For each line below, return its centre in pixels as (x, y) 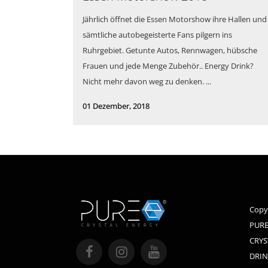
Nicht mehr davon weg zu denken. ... (147, 82)
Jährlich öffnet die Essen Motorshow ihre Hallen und (175, 19)
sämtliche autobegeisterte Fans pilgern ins (157, 35)
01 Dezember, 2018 (116, 106)
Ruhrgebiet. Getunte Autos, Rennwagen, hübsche (170, 51)
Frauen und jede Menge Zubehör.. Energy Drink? (168, 66)
